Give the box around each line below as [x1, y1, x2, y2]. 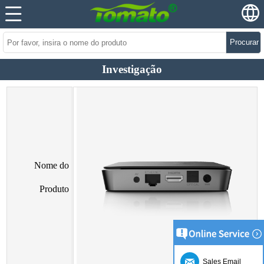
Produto [39, 184, 69, 194]
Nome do [34, 160, 69, 170]
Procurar [230, 38, 259, 47]
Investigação [102, 63, 162, 75]
